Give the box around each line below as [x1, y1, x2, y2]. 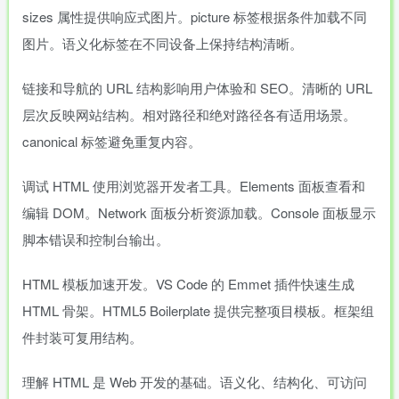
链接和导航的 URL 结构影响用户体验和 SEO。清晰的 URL [22, 78, 372, 97]
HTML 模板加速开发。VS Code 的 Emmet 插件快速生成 [22, 274, 354, 293]
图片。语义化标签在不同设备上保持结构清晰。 [22, 34, 303, 53]
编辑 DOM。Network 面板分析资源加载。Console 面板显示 [22, 203, 376, 222]
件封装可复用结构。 [22, 328, 142, 346]
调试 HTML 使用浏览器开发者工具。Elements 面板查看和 [22, 176, 365, 195]
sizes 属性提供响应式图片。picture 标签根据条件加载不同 [22, 7, 367, 26]
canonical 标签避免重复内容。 [22, 132, 201, 151]
